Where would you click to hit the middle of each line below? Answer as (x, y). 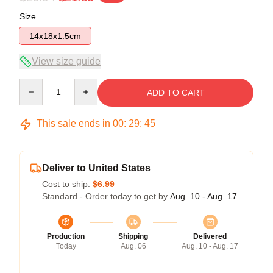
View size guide (66, 61)
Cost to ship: (67, 184)
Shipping (133, 236)
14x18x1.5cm (55, 36)
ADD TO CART (175, 93)
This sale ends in (73, 123)
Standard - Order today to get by (106, 196)
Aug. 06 (133, 246)
